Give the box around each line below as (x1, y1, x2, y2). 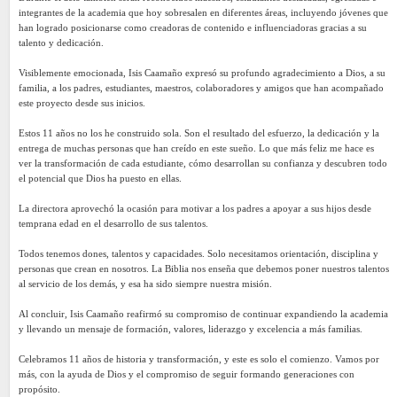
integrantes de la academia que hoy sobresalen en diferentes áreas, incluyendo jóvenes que (19, 6, 388, 18)
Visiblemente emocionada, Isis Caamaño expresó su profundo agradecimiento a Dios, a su (19, 66, 385, 78)
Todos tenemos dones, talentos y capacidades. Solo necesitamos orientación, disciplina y (19, 247, 378, 259)
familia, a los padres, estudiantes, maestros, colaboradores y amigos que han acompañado (19, 82, 384, 93)
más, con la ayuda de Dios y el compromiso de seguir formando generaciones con (19, 368, 354, 379)
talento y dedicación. (19, 36, 104, 48)
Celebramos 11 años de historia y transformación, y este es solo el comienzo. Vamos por (19, 353, 379, 364)
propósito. (19, 383, 60, 394)
